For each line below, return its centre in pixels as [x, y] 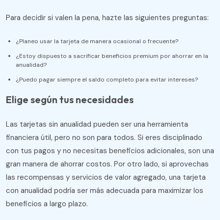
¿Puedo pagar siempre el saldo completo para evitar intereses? [107, 80]
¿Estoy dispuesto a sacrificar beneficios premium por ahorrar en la [112, 56]
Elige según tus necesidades [70, 100]
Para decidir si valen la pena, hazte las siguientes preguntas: [107, 18]
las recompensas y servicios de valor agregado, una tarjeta [106, 178]
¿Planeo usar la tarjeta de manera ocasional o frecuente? [97, 41]
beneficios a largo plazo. [47, 204]
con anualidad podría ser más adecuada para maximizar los [105, 191]
